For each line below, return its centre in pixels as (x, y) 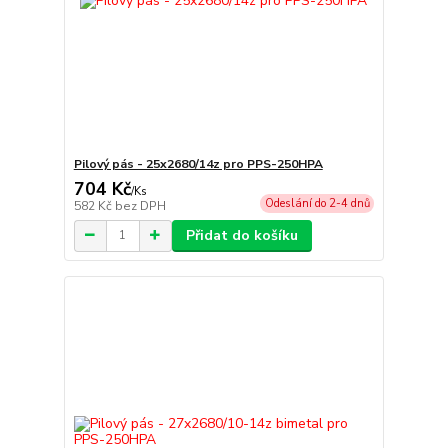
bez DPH (140, 205)
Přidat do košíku (241, 235)
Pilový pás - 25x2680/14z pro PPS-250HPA (198, 163)
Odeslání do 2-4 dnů (317, 203)
